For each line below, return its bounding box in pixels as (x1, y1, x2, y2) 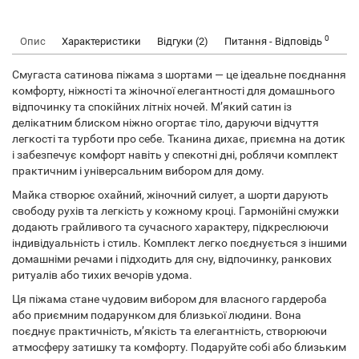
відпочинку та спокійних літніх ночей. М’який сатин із (12, 100, 292, 113)
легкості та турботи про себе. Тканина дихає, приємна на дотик (12, 132, 345, 145)
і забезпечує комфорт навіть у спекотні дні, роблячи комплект (12, 148, 338, 161)
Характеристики (62, 35, 141, 47)
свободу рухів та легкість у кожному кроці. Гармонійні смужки (12, 204, 339, 217)
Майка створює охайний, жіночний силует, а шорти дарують (12, 188, 329, 201)
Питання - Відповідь (224, 35, 325, 47)
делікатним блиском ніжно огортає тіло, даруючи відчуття (12, 116, 319, 129)
